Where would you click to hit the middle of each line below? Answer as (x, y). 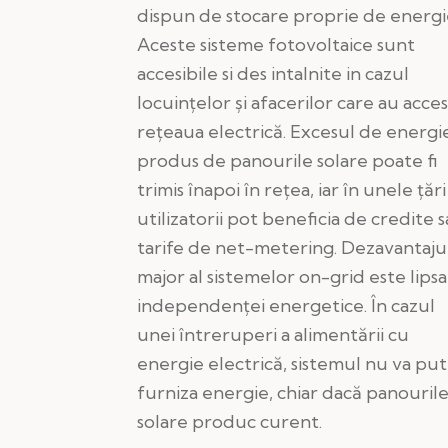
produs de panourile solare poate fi (287, 161)
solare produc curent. (229, 422)
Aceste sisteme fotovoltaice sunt (276, 45)
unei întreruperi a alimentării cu (273, 335)
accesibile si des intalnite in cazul (273, 74)
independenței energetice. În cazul (286, 306)
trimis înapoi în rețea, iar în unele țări (291, 190)
